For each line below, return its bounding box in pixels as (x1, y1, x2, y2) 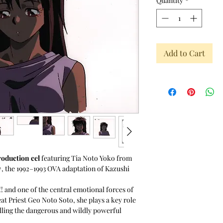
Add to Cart (164, 47, 205, 58)
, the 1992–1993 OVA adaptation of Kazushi (1, 163, 129, 173)
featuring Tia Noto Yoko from (40, 153, 132, 163)
